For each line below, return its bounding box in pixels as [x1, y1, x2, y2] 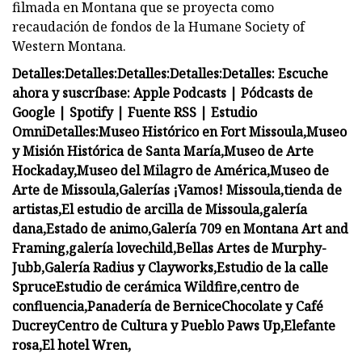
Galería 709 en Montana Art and [151, 219, 348, 238]
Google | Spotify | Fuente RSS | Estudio [12, 103, 257, 121]
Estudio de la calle [217, 258, 328, 276]
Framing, [12, 238, 69, 257]
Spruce [12, 277, 56, 296]
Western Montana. [12, 36, 126, 55]
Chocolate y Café [221, 297, 323, 315]
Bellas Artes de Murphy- [176, 238, 326, 257]
